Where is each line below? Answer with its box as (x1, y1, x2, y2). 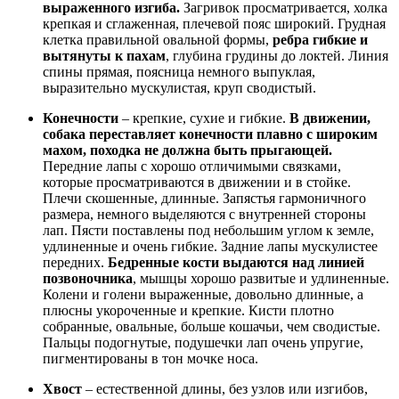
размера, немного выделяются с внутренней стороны (43, 207, 366, 223)
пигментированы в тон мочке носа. (43, 351, 258, 367)
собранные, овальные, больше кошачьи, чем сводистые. (43, 319, 380, 335)
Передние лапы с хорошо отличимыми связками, (43, 159, 341, 175)
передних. (43, 255, 108, 271)
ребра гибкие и (273, 32, 368, 48)
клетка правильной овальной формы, (43, 32, 273, 48)
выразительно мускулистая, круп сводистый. (43, 80, 316, 96)
